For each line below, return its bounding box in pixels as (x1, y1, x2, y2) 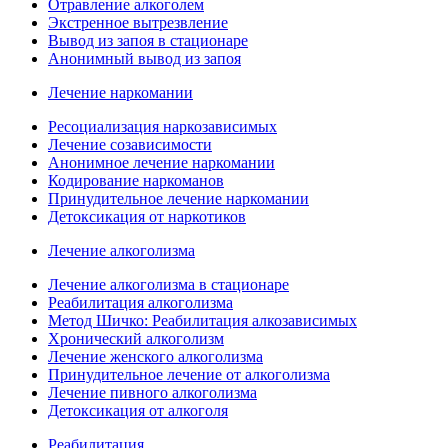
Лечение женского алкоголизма (48, 347, 263, 365)
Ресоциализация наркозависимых (48, 117, 277, 135)
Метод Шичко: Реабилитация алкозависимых (48, 311, 357, 329)
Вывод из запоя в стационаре (48, 31, 248, 49)
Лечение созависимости (48, 135, 212, 153)
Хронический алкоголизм (48, 329, 224, 347)
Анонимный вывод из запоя (48, 49, 241, 67)
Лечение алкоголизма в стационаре (48, 275, 289, 293)
